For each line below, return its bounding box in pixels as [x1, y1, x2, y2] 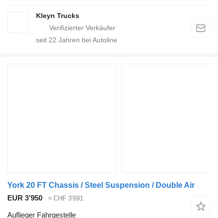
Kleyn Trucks [36, 12, 79, 20]
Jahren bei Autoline [56, 36, 117, 44]
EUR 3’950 [7, 194, 42, 202]
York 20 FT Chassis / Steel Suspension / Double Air [7, 181, 195, 190]
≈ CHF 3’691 [48, 195, 83, 202]
